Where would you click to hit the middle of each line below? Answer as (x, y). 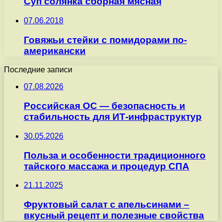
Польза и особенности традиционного (115, 155)
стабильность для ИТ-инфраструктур (113, 117)
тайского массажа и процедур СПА (107, 166)
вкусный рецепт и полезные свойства (114, 215)
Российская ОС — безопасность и (105, 106)
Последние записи (38, 70)
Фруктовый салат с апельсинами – (107, 204)
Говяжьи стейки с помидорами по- (105, 40)
